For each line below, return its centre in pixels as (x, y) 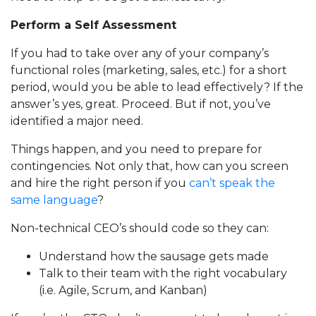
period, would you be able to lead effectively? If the (157, 87)
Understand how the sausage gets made (154, 256)
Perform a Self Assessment (93, 25)
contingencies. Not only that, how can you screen (150, 166)
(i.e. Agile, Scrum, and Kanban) (123, 290)
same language (54, 200)
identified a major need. (77, 121)
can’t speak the (231, 183)
